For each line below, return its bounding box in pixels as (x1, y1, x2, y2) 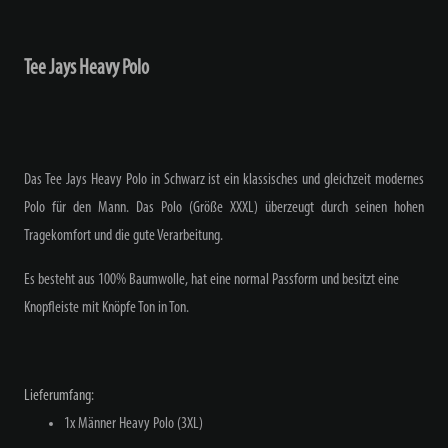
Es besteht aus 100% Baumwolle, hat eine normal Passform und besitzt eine (24, 271, 399, 288)
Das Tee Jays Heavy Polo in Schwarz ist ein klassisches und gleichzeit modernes (24, 171, 424, 188)
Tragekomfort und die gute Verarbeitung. (24, 227, 223, 244)
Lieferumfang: (24, 387, 94, 404)
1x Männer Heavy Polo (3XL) (64, 415, 203, 432)
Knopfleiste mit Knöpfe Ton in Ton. (24, 299, 189, 316)
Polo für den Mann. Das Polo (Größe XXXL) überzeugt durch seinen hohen (24, 199, 424, 216)
